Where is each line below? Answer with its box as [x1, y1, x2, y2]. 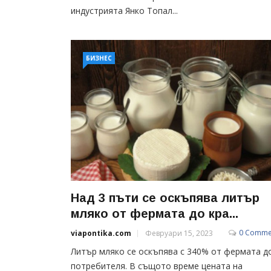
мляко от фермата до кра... [71, 206, 238, 220]
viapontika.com [71, 227, 131, 238]
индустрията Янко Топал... [71, 4, 178, 16]
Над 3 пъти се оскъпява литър [71, 191, 260, 204]
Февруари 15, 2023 [145, 227, 213, 238]
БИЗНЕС [86, 54, 112, 62]
